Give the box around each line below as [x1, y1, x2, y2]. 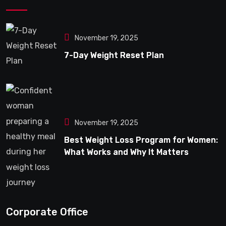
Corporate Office [6, 205, 88, 218]
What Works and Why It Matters [64, 147, 189, 157]
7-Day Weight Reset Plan [64, 50, 164, 60]
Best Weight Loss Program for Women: [64, 135, 218, 145]
